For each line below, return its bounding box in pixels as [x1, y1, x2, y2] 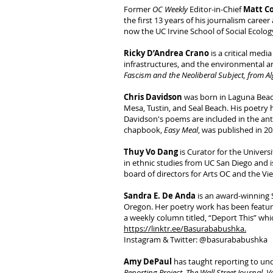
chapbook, [124, 124, 164, 135]
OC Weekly [152, 4, 188, 15]
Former [124, 4, 152, 15]
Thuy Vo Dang [124, 146, 178, 157]
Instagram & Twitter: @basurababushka [124, 234, 268, 245]
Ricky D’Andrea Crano [124, 48, 209, 58]
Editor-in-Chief [188, 4, 241, 15]
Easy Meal [164, 124, 198, 135]
